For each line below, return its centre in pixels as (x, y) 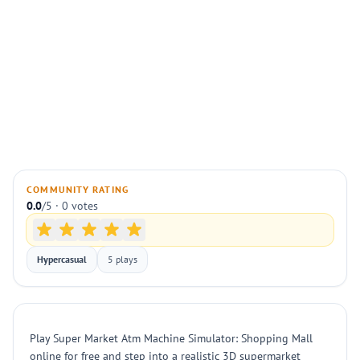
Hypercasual (62, 259)
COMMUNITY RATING (78, 189)
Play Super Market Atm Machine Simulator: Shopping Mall (171, 338)
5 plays (123, 259)
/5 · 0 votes (70, 206)
